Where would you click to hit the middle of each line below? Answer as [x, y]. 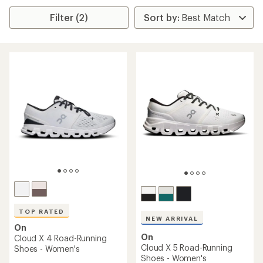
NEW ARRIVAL [172, 218]
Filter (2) [69, 17]
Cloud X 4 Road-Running [60, 238]
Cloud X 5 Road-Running [187, 247]
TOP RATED [42, 211]
